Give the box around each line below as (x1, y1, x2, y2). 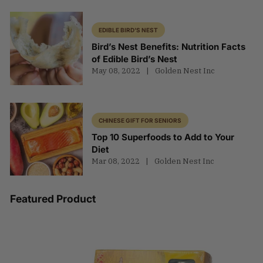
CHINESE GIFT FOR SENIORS (99, 116, 182, 124)
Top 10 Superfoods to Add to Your (92, 131, 235, 143)
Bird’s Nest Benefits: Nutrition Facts (92, 41, 246, 52)
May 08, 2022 (92, 65, 141, 76)
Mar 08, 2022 (92, 156, 140, 166)
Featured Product (10, 192, 96, 205)
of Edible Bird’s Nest (92, 53, 178, 65)
